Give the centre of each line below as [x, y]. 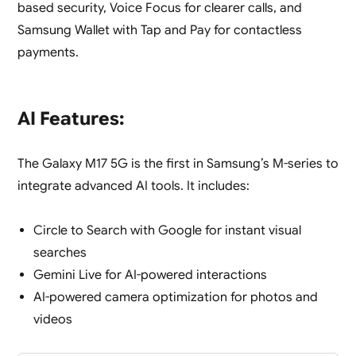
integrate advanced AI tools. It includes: [133, 186]
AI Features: [70, 119]
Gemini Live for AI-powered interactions [150, 275]
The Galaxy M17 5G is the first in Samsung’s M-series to [178, 164]
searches [60, 253]
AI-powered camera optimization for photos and [175, 298]
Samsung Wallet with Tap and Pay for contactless [159, 31]
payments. [48, 53]
